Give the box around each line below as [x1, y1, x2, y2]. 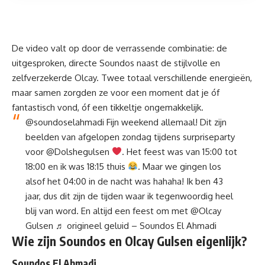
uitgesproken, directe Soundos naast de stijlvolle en [12, 57, 220, 69]
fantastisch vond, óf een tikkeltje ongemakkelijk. [12, 101, 203, 113]
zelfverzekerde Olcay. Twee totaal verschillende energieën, [12, 72, 252, 83]
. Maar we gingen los [137, 160, 221, 172]
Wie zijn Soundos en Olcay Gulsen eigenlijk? [12, 232, 247, 249]
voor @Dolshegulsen [25, 146, 112, 157]
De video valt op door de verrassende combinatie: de [12, 42, 227, 54]
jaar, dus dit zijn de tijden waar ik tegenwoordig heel [25, 190, 233, 202]
